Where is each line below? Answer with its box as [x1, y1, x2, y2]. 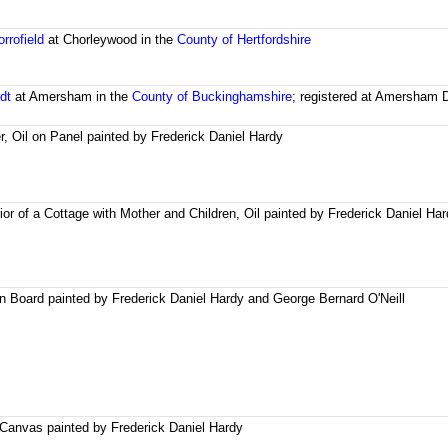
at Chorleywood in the [44, 32, 178, 48]
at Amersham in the [11, 89, 133, 105]
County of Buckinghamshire [132, 89, 293, 105]
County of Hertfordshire [177, 32, 312, 48]
